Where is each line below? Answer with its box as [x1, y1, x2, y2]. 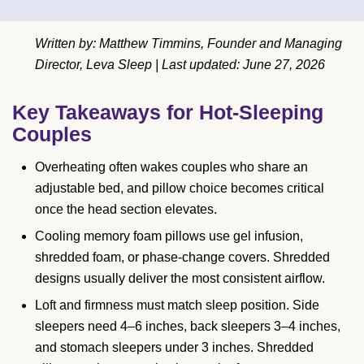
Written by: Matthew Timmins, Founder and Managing [35, 36, 342, 50]
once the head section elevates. [35, 201, 217, 216]
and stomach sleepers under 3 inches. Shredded [35, 340, 314, 354]
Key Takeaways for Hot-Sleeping [12, 100, 323, 123]
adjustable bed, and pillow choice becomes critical [35, 180, 324, 195]
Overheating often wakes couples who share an [35, 159, 308, 174]
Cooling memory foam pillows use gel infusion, [35, 228, 303, 243]
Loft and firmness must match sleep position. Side [35, 297, 319, 312]
